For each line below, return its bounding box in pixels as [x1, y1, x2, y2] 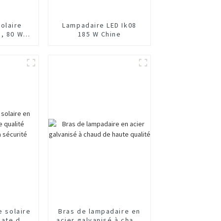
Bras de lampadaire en [58, 206, 141, 216]
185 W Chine [77, 29, 121, 38]
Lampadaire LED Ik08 [62, 20, 137, 30]
